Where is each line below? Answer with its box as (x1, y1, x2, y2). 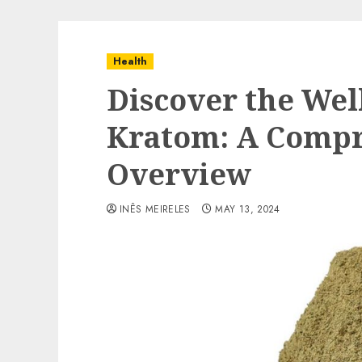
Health (113, 54, 147, 69)
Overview (107, 154, 251, 194)
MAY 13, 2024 (215, 202, 280, 217)
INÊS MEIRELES (120, 202, 191, 217)
